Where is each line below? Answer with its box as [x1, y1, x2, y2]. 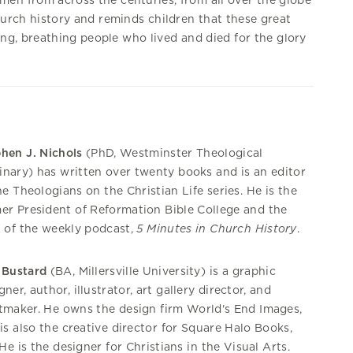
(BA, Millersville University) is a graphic [46, 264, 276, 277]
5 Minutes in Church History [136, 221, 297, 235]
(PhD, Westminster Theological [82, 146, 263, 159]
